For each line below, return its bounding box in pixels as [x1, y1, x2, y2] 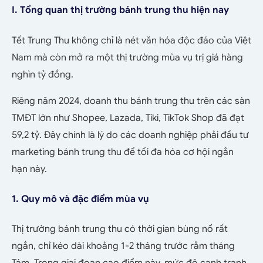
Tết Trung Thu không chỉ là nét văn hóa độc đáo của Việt [12, 34, 251, 46]
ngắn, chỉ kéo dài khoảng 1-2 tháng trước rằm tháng [12, 240, 235, 252]
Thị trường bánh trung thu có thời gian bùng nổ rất [12, 222, 228, 235]
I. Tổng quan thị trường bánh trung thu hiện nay [12, 4, 229, 16]
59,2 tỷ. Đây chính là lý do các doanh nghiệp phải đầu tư [12, 129, 249, 141]
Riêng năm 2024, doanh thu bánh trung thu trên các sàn [12, 95, 250, 107]
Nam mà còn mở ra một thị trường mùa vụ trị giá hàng [12, 51, 243, 63]
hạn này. [12, 163, 47, 175]
